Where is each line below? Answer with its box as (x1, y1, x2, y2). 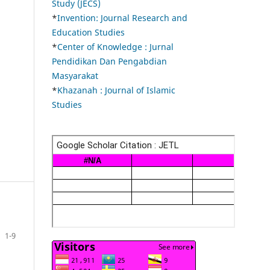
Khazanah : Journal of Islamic (57, 84, 175, 96)
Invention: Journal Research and (57, 12, 187, 24)
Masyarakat (52, 70, 98, 82)
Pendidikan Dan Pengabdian (52, 55, 167, 67)
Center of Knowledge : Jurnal (57, 41, 174, 53)
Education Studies (52, 27, 125, 39)
